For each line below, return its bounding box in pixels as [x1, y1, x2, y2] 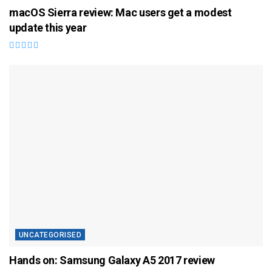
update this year [9, 21, 87, 34]
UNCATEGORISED [19, 230, 82, 239]
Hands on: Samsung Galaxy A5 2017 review [9, 253, 215, 267]
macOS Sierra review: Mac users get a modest [9, 5, 232, 19]
